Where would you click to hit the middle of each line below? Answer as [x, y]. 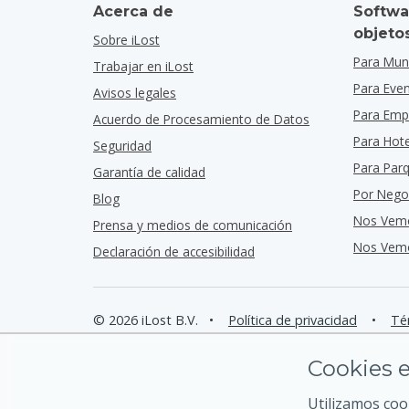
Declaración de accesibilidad [174, 252]
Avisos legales [135, 93]
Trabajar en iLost [143, 66]
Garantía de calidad [149, 172]
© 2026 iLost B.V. [146, 320]
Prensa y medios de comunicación [193, 225]
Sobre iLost [126, 40]
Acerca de [133, 11]
